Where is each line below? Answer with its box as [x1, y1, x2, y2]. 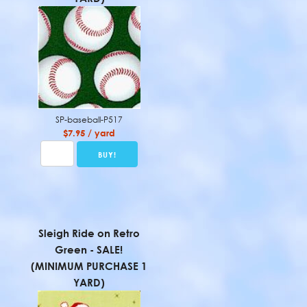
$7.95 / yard [62, 127, 115, 138]
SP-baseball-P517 [55, 114, 123, 125]
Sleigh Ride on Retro [38, 227, 140, 239]
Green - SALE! [55, 243, 123, 256]
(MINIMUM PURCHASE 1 [31, 260, 147, 272]
